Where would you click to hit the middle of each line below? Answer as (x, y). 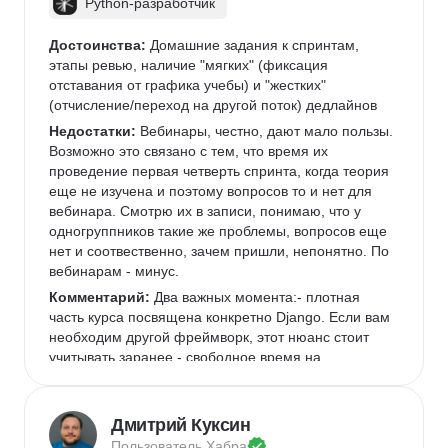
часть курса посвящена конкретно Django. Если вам (221, 317)
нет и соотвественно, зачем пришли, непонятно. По (221, 251)
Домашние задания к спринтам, (254, 45)
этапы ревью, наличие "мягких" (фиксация (190, 65)
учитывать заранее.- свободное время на (187, 357)
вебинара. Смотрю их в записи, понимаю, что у (207, 211)
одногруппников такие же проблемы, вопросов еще (220, 231)
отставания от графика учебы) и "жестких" (189, 85)
